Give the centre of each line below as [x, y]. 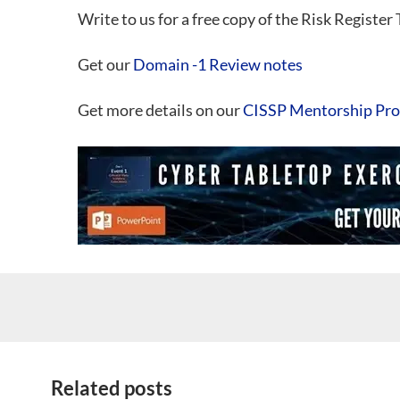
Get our [105, 64]
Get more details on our [160, 110]
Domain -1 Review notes [218, 64]
